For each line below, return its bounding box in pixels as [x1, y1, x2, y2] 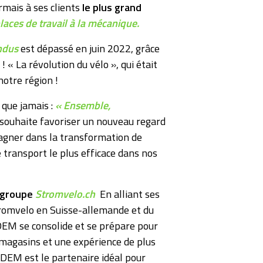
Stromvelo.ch [35, 186, 95, 203]
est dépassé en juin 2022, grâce [18, 41, 160, 57]
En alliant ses [95, 186, 160, 203]
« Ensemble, [55, 97, 110, 114]
